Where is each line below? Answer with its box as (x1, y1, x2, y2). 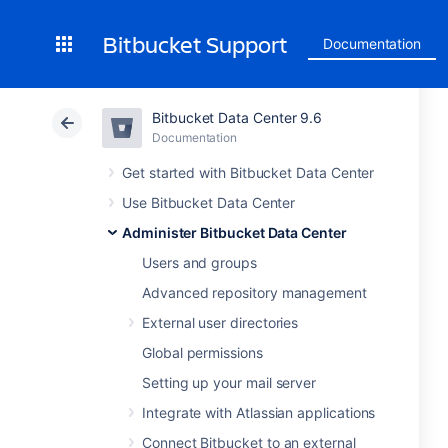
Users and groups (142, 254, 257, 271)
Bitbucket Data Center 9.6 (152, 109, 323, 126)
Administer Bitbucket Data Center (122, 224, 347, 241)
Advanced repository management (142, 284, 367, 301)
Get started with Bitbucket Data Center (122, 164, 375, 181)
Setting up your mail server (142, 374, 317, 391)
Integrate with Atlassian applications (142, 404, 376, 421)
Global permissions (142, 344, 263, 361)
